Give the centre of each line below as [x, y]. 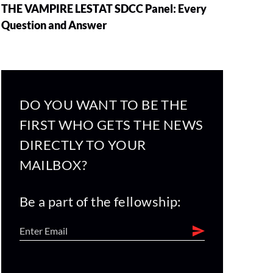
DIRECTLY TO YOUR [83, 144]
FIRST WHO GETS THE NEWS [111, 124]
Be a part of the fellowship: [100, 201]
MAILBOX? [53, 165]
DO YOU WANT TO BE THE [104, 104]
